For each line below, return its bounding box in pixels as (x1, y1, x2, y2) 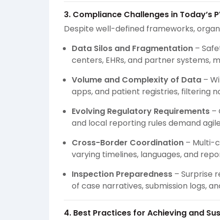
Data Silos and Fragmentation (72, 43, 193, 55)
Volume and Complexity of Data (72, 74, 201, 86)
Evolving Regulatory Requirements (72, 106, 210, 117)
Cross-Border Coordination (72, 137, 184, 149)
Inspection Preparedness (72, 168, 172, 180)
